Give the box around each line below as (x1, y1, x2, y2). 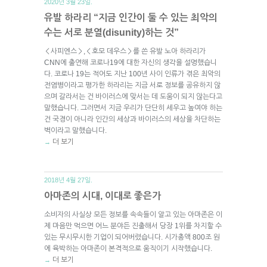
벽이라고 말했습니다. (44, 126, 107, 135)
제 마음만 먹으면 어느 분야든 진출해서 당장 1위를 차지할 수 (44, 221, 222, 230)
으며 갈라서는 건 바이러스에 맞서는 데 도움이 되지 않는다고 (44, 92, 222, 101)
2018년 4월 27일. (44, 176, 92, 184)
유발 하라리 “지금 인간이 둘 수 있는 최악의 (44, 12, 218, 23)
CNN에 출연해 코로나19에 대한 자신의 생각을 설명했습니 (44, 58, 217, 67)
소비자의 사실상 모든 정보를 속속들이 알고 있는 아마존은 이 (44, 210, 222, 219)
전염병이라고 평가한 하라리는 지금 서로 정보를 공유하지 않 (44, 80, 221, 89)
